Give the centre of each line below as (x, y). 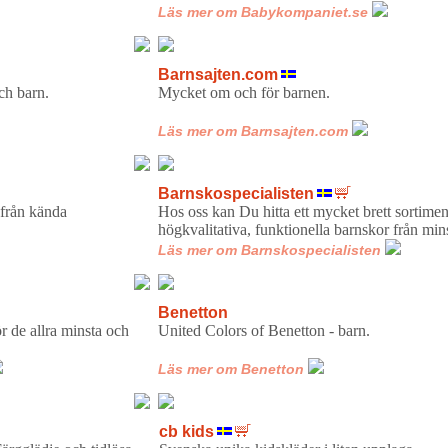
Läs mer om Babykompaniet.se (262, 11)
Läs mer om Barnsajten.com (252, 130)
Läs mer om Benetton (230, 368)
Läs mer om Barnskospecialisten (269, 249)
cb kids (186, 431)
